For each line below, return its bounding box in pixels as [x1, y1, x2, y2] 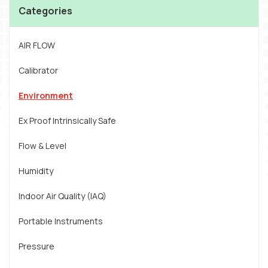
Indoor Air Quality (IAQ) [19, 190, 106, 202]
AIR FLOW [19, 39, 55, 51]
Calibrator [19, 65, 58, 76]
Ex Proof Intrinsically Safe [19, 115, 116, 126]
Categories [19, 4, 72, 17]
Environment [19, 90, 73, 101]
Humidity [19, 165, 53, 176]
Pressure [19, 240, 54, 252]
